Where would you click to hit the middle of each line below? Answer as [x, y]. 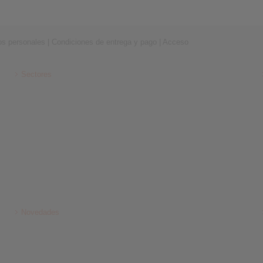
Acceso [176, 42]
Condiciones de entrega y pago [104, 42]
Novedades [40, 212]
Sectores [36, 74]
